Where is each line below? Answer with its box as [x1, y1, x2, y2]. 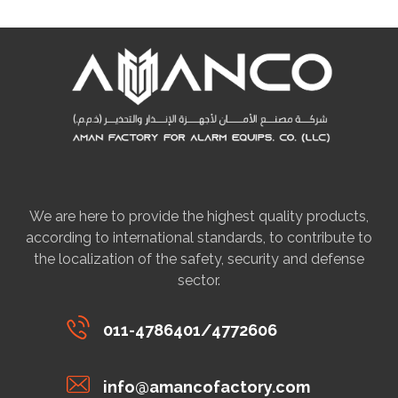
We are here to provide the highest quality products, [29, 207, 369, 225]
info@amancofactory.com [102, 377, 310, 396]
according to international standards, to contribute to [26, 228, 372, 246]
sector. [178, 271, 220, 289]
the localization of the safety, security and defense [34, 250, 364, 267]
